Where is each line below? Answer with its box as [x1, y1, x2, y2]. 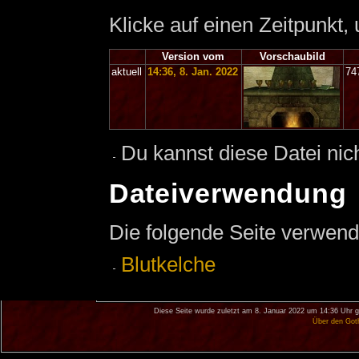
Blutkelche [120, 252, 216, 277]
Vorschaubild [259, 50, 325, 63]
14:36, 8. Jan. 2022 [147, 66, 239, 78]
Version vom [162, 50, 225, 63]
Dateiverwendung [108, 178, 347, 208]
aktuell [111, 66, 143, 78]
